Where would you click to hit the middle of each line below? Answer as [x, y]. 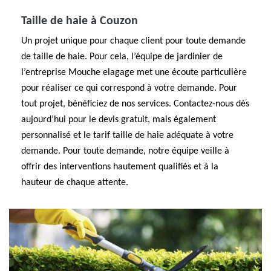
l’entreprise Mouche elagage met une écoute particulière [134, 73]
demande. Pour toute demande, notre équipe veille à [125, 151]
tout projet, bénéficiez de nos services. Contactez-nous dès [135, 104]
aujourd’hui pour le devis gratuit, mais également [119, 120]
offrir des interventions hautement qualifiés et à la [120, 167]
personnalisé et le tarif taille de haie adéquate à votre [127, 135]
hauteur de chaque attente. [75, 183]
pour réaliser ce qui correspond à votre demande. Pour [129, 88]
